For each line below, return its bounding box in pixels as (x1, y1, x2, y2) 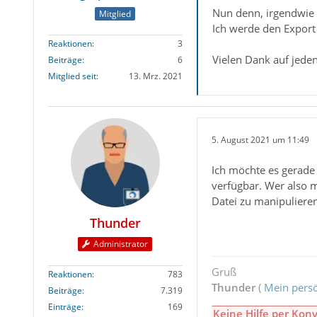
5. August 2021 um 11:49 (211, 134, 309, 146)
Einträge (47, 300, 81, 313)
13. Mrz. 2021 (128, 70, 183, 83)
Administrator (93, 237, 149, 250)
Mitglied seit (47, 70, 96, 83)
